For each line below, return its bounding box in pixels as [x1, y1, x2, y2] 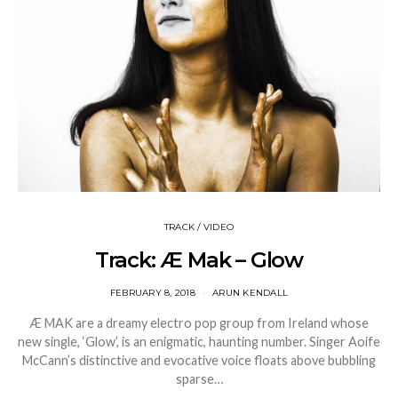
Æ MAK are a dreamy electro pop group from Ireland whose [29, 314, 369, 330]
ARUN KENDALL [212, 286, 289, 298]
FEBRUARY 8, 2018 [109, 286, 195, 298]
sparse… [175, 370, 223, 386]
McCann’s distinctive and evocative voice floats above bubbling [22, 352, 376, 368]
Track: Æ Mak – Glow [94, 246, 304, 273]
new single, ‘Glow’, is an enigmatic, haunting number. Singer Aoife [18, 333, 380, 349]
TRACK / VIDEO [163, 220, 235, 233]
